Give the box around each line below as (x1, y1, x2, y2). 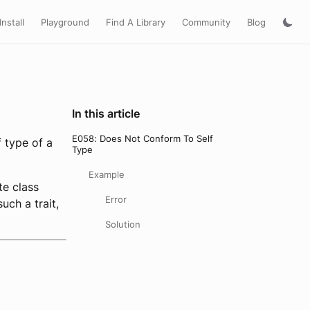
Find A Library (106, 16, 165, 28)
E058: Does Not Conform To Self (72, 133, 213, 144)
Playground (41, 16, 89, 28)
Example (89, 169, 125, 180)
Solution (105, 219, 140, 230)
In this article (72, 107, 140, 120)
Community (182, 16, 230, 28)
